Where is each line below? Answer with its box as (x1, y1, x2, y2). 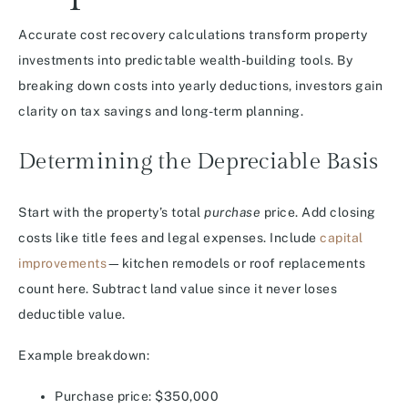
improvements (18, 256, 107, 271)
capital (320, 230, 363, 246)
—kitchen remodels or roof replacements (107, 256, 365, 271)
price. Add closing (260, 205, 376, 220)
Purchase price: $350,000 (55, 389, 219, 404)
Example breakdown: (18, 348, 149, 363)
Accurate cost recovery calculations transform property (18, 27, 367, 43)
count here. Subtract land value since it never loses (18, 281, 337, 297)
